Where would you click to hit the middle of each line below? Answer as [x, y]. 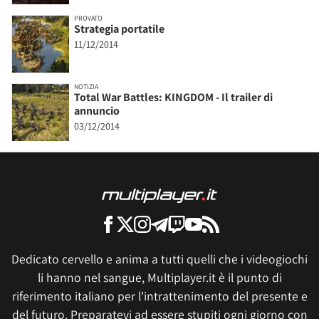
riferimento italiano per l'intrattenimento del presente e [159, 296]
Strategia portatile [119, 29]
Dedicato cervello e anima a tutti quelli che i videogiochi [159, 259]
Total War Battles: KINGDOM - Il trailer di [173, 98]
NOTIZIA [86, 87]
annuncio [97, 111]
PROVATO [88, 19]
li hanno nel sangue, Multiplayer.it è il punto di [159, 278]
